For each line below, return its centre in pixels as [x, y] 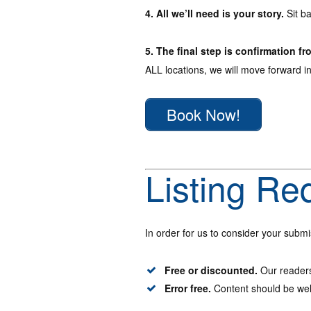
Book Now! [203, 115]
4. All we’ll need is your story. [215, 14]
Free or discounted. [211, 270]
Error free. [189, 288]
